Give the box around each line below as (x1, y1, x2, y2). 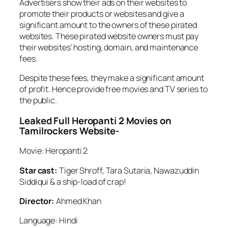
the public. (19, 95, 57, 106)
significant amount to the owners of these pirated (19, 19, 197, 31)
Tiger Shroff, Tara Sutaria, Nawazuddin (59, 164, 199, 176)
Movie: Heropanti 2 (19, 145, 88, 157)
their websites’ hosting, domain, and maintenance (19, 42, 198, 53)
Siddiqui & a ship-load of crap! (19, 176, 126, 187)
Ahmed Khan (56, 195, 101, 207)
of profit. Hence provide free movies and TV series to (19, 83, 208, 95)
